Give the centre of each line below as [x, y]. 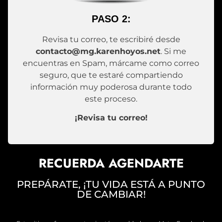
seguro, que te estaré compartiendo [111, 75]
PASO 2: [111, 19]
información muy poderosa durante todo [111, 87]
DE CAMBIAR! [111, 194]
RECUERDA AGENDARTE [111, 163]
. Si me [173, 51]
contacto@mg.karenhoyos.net [98, 51]
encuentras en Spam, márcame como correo [111, 63]
